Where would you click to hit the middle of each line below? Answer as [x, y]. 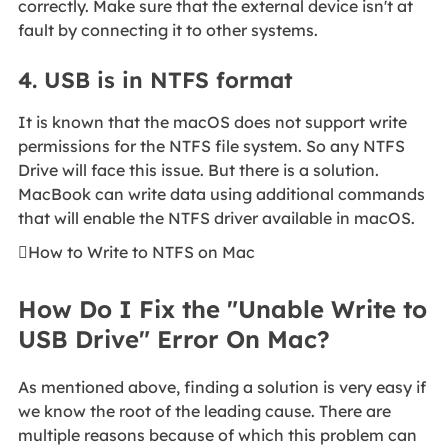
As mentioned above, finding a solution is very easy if [221, 386]
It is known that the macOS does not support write [212, 121]
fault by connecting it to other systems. [169, 30]
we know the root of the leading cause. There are [204, 410]
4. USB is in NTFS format [155, 79]
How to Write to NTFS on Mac [145, 251]
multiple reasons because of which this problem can [217, 434]
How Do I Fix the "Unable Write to [222, 308]
